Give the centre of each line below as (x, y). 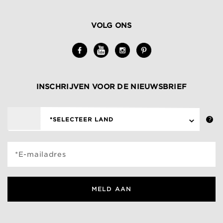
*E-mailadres (41, 154)
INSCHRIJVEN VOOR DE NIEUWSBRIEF (111, 87)
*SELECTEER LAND (82, 119)
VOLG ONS (111, 25)
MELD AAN (111, 189)
